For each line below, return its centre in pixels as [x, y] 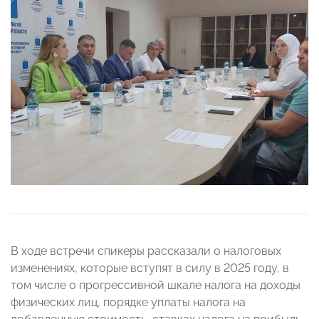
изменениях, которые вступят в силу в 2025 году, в [150, 268]
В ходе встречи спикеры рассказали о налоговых [146, 251]
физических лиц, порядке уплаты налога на [128, 303]
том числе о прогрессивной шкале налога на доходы [156, 286]
